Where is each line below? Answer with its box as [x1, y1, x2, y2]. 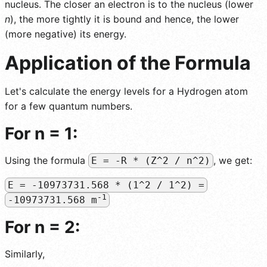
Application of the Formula [5, 51, 251, 74]
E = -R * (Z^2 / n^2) [91, 154, 210, 166]
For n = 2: [5, 217, 80, 238]
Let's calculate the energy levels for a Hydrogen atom [5, 85, 248, 97]
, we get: [213, 154, 252, 166]
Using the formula [5, 154, 88, 166]
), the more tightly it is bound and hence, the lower [10, 13, 239, 25]
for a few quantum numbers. [5, 100, 132, 112]
